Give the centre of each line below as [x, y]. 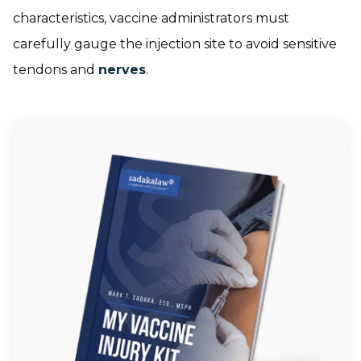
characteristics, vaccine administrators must [151, 18]
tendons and [56, 70]
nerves [122, 70]
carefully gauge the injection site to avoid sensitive [175, 44]
